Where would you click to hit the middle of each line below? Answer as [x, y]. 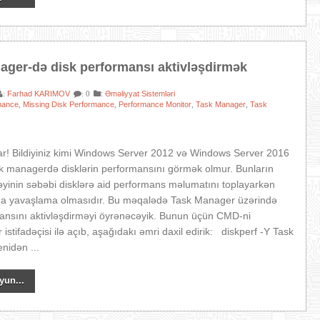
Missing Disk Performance [69, 104]
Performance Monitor [155, 104]
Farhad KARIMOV [39, 94]
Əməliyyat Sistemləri [140, 94]
